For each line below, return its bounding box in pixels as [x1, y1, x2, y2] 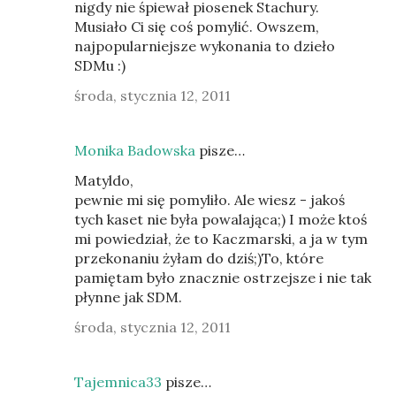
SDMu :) [74, 57, 126, 75]
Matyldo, [74, 171, 133, 190]
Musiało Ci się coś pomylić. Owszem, [74, 18, 319, 36]
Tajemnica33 [74, 373, 162, 392]
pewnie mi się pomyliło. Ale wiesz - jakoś [74, 191, 345, 209]
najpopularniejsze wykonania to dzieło [74, 37, 335, 56]
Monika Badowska [74, 141, 195, 160]
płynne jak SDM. [74, 288, 182, 307]
